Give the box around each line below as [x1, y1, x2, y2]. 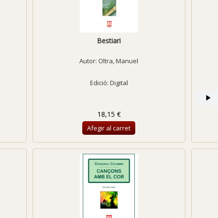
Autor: [79, 56, 99, 65]
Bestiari [97, 36, 121, 45]
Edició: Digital [90, 78, 128, 87]
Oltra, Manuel [98, 56, 139, 65]
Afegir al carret [87, 124, 131, 132]
